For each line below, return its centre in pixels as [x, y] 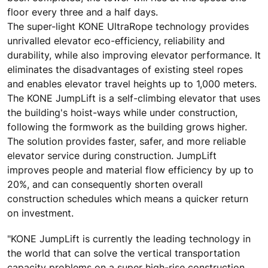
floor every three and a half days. [83, 12]
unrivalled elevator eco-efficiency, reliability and [116, 41]
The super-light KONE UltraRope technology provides [128, 27]
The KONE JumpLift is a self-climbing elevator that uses [134, 98]
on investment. [40, 213]
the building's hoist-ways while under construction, [122, 113]
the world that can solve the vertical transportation [124, 253]
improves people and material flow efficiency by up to [130, 170]
